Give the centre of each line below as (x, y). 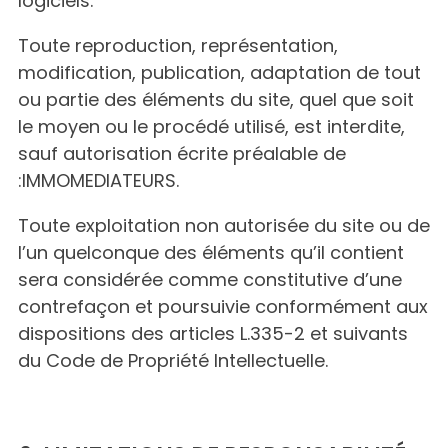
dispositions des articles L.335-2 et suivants (213, 333)
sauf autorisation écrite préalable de (182, 153)
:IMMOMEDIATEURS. (98, 180)
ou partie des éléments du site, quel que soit (216, 99)
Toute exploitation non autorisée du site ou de (224, 225)
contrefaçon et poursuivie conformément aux (223, 306)
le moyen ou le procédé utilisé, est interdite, (211, 126)
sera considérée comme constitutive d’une (210, 279)
